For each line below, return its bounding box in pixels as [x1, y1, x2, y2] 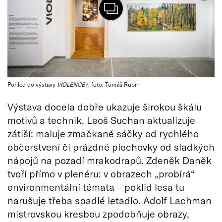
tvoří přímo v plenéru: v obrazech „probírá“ [7, 167, 195, 179]
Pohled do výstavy [7, 80, 57, 88]
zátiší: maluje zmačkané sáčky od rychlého [7, 127, 199, 139]
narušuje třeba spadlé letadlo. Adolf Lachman [7, 194, 212, 206]
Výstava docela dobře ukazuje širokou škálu [7, 100, 202, 112]
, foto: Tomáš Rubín [88, 80, 140, 88]
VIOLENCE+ [57, 80, 88, 88]
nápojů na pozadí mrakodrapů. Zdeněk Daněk [7, 154, 212, 166]
